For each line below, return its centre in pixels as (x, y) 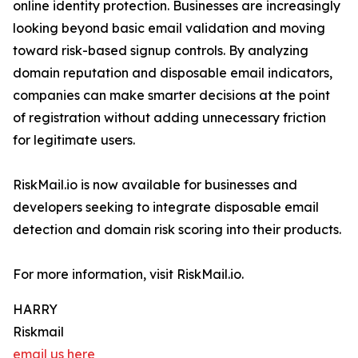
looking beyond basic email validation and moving (169, 28)
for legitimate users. (74, 140)
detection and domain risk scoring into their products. (177, 230)
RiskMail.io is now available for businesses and (155, 185)
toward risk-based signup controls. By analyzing (161, 51)
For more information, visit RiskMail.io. (128, 274)
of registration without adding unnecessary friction (169, 118)
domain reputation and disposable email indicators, (173, 73)
